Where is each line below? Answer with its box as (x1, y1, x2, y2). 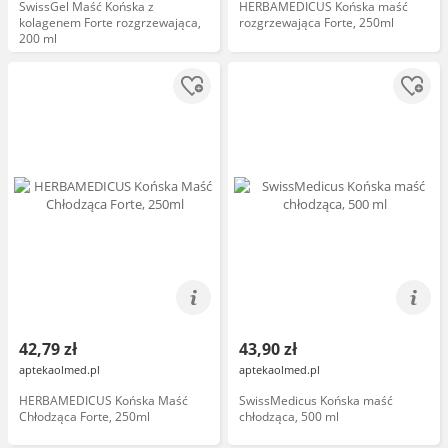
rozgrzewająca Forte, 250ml (239, 14, 394, 31)
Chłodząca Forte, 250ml (19, 408, 150, 425)
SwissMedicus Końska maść (239, 392, 393, 409)
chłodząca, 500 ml (239, 408, 339, 425)
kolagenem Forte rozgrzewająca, (19, 14, 201, 31)
